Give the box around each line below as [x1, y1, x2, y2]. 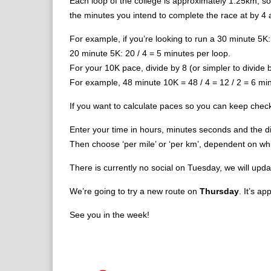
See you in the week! [70, 210, 149, 220]
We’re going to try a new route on [70, 186, 200, 196]
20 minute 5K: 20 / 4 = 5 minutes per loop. [70, 48, 230, 58]
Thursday [200, 186, 239, 196]
